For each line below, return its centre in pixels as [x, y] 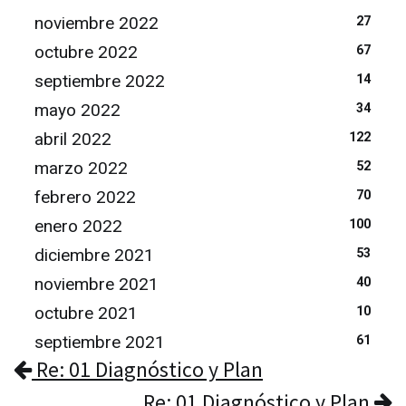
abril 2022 [73, 139]
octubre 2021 [86, 313]
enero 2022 [78, 226]
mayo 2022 [77, 110]
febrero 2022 [85, 197]
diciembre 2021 [94, 255]
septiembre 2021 [100, 342]
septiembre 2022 [100, 81]
